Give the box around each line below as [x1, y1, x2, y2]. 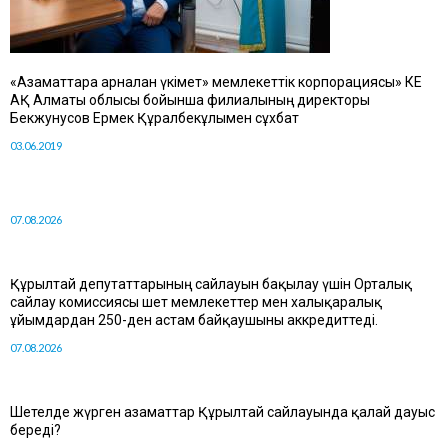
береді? [10, 422, 61, 439]
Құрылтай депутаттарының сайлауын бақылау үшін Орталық [10, 276, 412, 293]
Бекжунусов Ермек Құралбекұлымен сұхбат [10, 110, 299, 127]
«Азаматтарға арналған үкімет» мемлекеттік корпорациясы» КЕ [10, 74, 422, 91]
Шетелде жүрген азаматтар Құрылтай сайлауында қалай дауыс [10, 404, 435, 421]
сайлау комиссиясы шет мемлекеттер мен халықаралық [10, 294, 382, 311]
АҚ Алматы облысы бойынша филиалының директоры [10, 92, 373, 109]
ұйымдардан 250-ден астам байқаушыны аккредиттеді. [10, 312, 378, 329]
